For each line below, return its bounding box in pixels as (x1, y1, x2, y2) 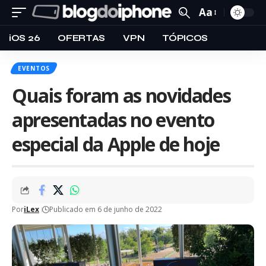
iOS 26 (9, 32, 40, 43)
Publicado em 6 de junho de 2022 (49, 204, 162, 214)
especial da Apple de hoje (12, 131, 220, 157)
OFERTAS (58, 32, 106, 43)
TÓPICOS (162, 32, 208, 43)
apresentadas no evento (12, 107, 215, 132)
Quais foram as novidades (12, 83, 231, 108)
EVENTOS (18, 64, 50, 72)
